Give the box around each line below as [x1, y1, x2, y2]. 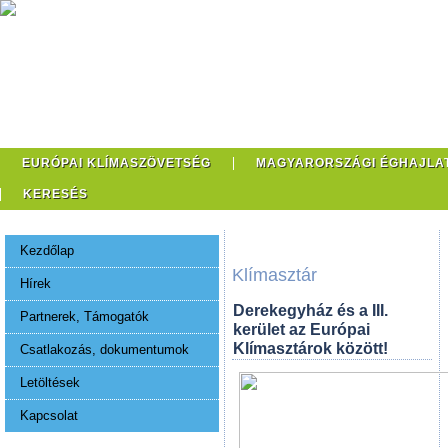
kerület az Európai [233, 321, 370, 338]
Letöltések [20, 375, 80, 390]
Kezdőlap [20, 243, 74, 258]
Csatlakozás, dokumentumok [20, 342, 189, 357]
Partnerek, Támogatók [20, 309, 149, 324]
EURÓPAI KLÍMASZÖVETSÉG [22, 156, 211, 170]
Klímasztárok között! [233, 340, 388, 357]
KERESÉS [23, 187, 88, 201]
